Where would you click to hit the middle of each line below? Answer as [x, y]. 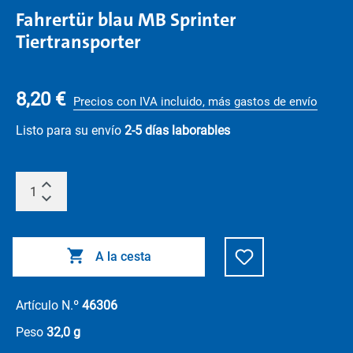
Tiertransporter [78, 42]
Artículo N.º [49, 305]
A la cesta [123, 256]
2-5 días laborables [177, 130]
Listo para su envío [70, 130]
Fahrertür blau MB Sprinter [126, 20]
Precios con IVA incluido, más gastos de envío [195, 102]
